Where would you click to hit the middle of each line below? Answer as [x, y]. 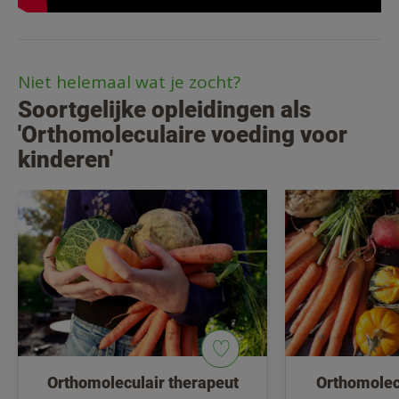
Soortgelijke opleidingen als [164, 109]
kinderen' [65, 159]
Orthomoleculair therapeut [142, 382]
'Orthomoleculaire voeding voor [183, 134]
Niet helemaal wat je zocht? [129, 81]
